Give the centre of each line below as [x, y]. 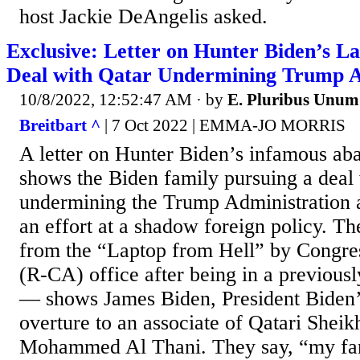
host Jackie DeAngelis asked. [143, 17]
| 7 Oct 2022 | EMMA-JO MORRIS [223, 125]
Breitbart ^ [60, 125]
